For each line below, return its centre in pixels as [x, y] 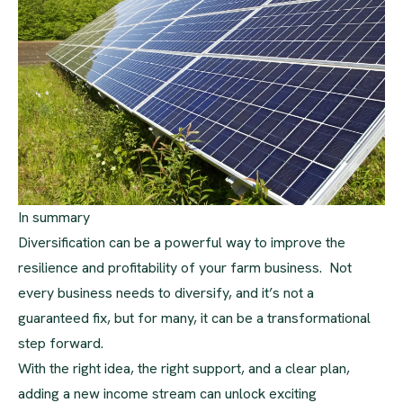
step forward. [61, 343]
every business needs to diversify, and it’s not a [166, 292]
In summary [54, 217]
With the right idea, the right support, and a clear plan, [184, 368]
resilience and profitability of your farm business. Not [185, 267]
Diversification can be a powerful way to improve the [182, 242]
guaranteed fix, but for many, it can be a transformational [194, 318]
